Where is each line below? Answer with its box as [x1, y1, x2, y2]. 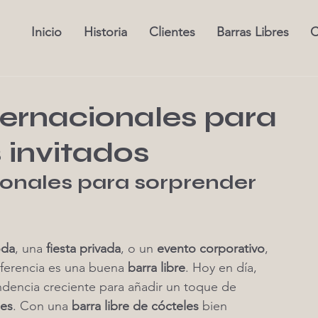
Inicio [31, 24, 62, 40]
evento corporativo [157, 241, 265, 256]
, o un [121, 241, 157, 256]
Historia [84, 24, 127, 40]
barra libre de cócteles [72, 298, 199, 314]
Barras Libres [216, 24, 289, 40]
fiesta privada [46, 241, 121, 256]
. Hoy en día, [185, 260, 261, 275]
